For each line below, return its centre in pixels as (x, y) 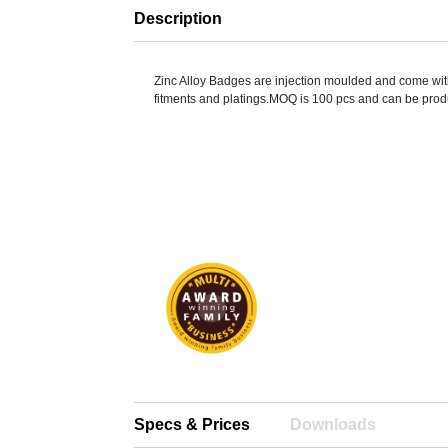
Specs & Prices (192, 425)
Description (178, 19)
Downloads (333, 425)
